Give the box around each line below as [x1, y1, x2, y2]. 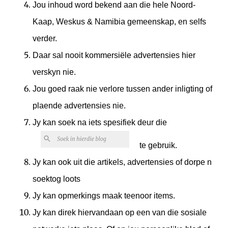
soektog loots [33, 174, 80, 183]
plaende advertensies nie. [33, 101, 126, 110]
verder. [33, 34, 57, 43]
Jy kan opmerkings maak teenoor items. [33, 191, 175, 200]
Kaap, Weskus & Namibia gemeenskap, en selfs [33, 17, 206, 26]
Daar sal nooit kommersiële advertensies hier [33, 50, 195, 60]
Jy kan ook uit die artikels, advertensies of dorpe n [33, 157, 212, 166]
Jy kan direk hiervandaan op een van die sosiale [33, 208, 207, 217]
